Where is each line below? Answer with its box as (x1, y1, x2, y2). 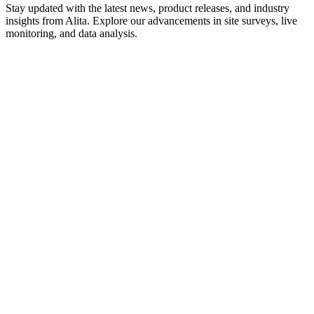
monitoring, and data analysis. (6, 27, 137, 39)
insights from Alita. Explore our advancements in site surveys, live (6, 14, 297, 27)
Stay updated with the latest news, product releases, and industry (6, 1, 289, 14)
